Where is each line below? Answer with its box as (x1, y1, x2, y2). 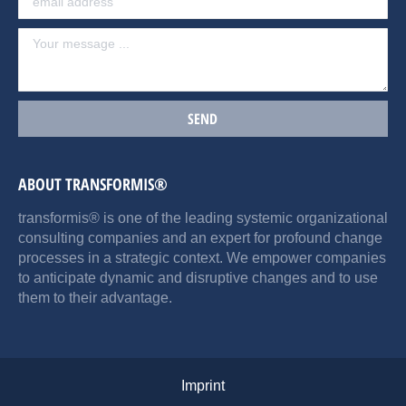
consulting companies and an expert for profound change (18, 230, 382, 246)
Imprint (181, 378, 225, 393)
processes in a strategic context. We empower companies (18, 250, 386, 266)
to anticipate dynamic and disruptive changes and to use (18, 270, 378, 286)
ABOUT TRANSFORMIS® (18, 173, 168, 196)
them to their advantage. (18, 290, 172, 306)
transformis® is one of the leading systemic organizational (18, 210, 388, 227)
